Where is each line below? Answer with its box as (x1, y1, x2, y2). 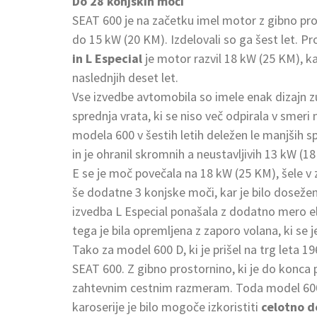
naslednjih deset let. (72, 69, 178, 86)
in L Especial (72, 50, 142, 67)
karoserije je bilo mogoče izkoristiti (72, 298, 258, 315)
